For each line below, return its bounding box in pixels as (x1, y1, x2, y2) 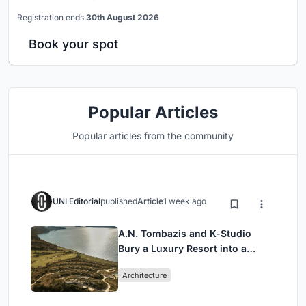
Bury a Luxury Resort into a (118, 242, 247, 254)
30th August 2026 (86, 12, 159, 23)
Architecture (122, 270, 167, 280)
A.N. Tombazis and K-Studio (118, 227, 251, 239)
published (100, 196, 137, 206)
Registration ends (17, 12, 86, 23)
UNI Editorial (53, 196, 100, 206)
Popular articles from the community (72, 130, 234, 141)
